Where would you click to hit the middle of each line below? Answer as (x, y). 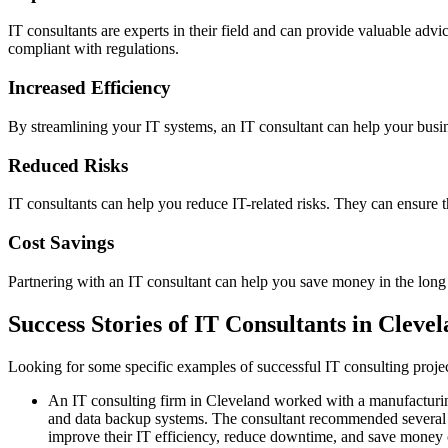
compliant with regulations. (93, 49)
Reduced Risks (68, 165)
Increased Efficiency (89, 88)
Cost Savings (61, 243)
